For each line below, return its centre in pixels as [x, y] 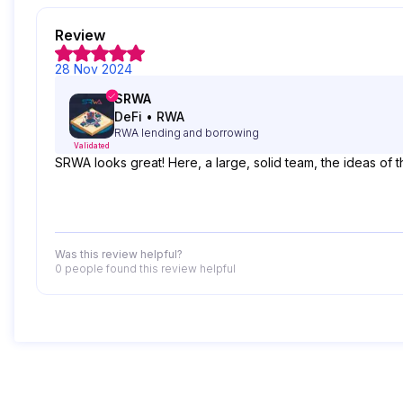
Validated [92, 146]
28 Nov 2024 [94, 69]
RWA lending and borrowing [187, 133]
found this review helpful [170, 269]
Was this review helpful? [119, 254]
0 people [79, 269]
